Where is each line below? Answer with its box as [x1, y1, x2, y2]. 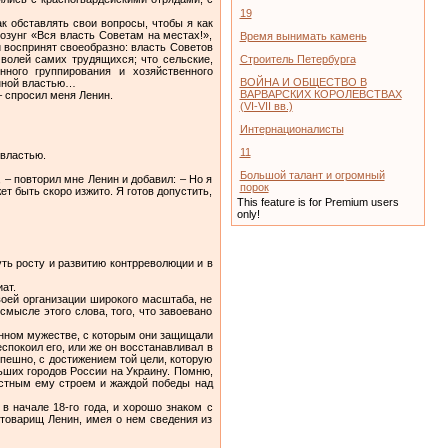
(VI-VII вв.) [239, 100, 293, 112]
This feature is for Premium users [236, 196, 399, 208]
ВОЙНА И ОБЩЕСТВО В [239, 76, 367, 88]
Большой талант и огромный [239, 169, 385, 181]
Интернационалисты [239, 123, 344, 135]
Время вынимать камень [239, 30, 367, 42]
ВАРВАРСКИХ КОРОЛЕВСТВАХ [239, 88, 402, 100]
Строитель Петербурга [239, 53, 356, 65]
